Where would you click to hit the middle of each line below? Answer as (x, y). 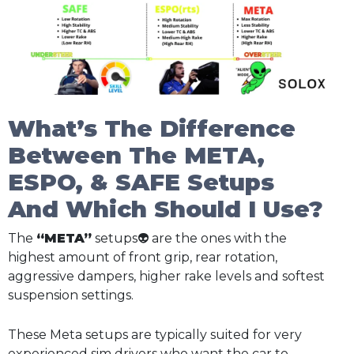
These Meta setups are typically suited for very (155, 334)
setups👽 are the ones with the (189, 238)
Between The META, (136, 155)
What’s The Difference (152, 128)
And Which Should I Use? (166, 209)
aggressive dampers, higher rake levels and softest (166, 276)
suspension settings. (71, 295)
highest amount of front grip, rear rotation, (143, 257)
